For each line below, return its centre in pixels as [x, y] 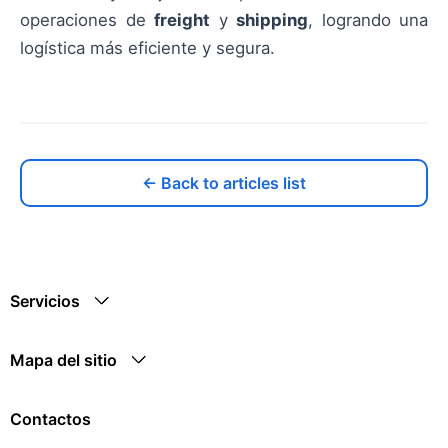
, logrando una [368, 19]
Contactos [50, 419]
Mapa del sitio [63, 360]
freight [182, 19]
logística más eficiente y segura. [147, 47]
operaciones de [87, 19]
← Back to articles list [224, 182]
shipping [272, 19]
